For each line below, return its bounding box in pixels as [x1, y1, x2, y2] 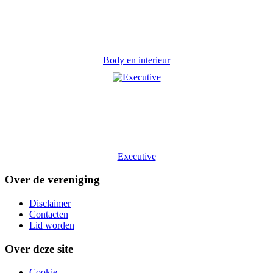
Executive [117, 151, 156, 161]
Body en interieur [103, 54, 170, 65]
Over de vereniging [5, 173, 100, 186]
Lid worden [29, 220, 74, 231]
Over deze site [5, 242, 73, 255]
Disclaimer [29, 198, 71, 209]
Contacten [29, 209, 68, 220]
